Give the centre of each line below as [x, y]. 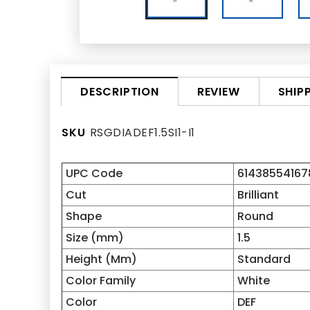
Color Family [101, 281]
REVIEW [218, 91]
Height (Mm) [101, 259]
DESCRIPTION [120, 92]
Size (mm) [95, 238]
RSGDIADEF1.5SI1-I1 [140, 133]
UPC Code [94, 173]
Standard [264, 259]
